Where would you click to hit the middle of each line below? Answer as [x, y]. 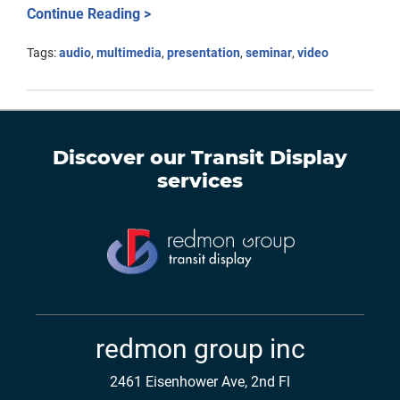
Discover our [122, 158]
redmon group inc [200, 349]
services [200, 181]
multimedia [129, 53]
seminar [269, 53]
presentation [204, 53]
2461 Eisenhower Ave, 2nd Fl [200, 382]
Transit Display [269, 158]
